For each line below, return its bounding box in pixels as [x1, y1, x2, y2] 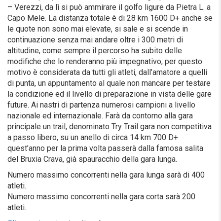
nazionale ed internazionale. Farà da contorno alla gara [7, 110, 193, 120]
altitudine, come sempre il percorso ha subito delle [7, 45, 182, 55]
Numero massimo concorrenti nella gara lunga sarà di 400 [7, 170, 205, 180]
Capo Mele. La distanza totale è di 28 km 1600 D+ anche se [7, 13, 213, 23]
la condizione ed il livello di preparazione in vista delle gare [7, 89, 212, 99]
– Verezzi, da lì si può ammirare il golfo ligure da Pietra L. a [7, 2, 211, 12]
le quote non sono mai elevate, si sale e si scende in [7, 24, 188, 34]
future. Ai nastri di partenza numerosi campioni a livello [7, 100, 195, 110]
